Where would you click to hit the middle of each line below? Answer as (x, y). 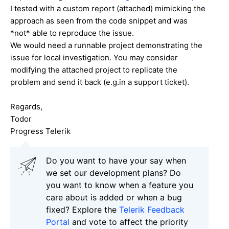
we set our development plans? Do (113, 173)
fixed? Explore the (83, 210)
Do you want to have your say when (116, 161)
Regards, (26, 107)
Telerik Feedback (152, 210)
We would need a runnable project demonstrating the (106, 45)
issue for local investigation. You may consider (94, 58)
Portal (58, 222)
